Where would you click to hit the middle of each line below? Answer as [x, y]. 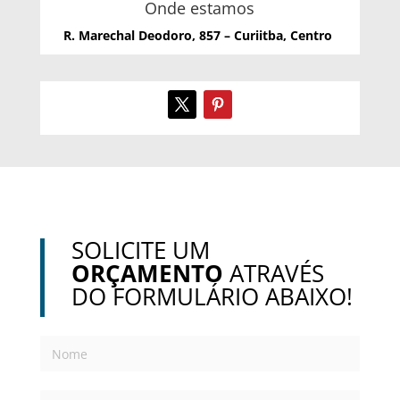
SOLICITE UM [140, 250]
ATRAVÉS [273, 274]
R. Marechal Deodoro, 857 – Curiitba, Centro [200, 36]
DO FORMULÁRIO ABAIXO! [212, 297]
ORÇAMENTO [147, 274]
